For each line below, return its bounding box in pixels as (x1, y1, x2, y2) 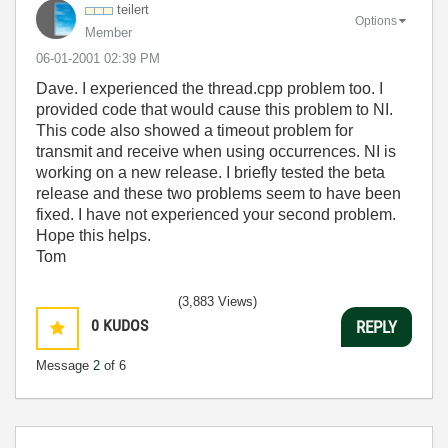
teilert (117, 2, 149, 17)
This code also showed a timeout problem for (36, 122, 353, 139)
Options (355, 13, 397, 28)
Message (36, 358, 93, 373)
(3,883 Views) (178, 294, 257, 309)
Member (85, 25, 132, 40)
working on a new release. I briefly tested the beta (36, 164, 385, 181)
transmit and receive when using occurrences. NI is (36, 143, 396, 160)
